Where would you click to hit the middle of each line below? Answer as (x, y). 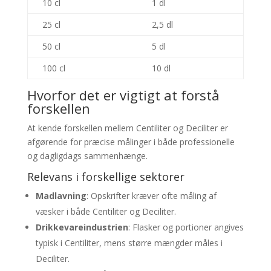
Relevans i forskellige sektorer (106, 177)
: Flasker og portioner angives (186, 227)
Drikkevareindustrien (82, 227)
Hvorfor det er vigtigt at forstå (123, 95)
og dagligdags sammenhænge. (87, 156)
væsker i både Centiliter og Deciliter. (106, 211)
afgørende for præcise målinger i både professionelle (131, 142)
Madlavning (61, 196)
